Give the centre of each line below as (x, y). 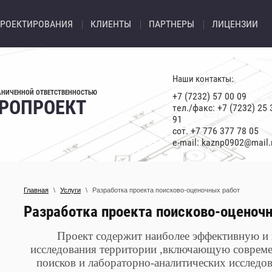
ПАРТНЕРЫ (172, 24)
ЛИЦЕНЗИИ (235, 24)
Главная (36, 190)
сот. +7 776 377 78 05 (216, 131)
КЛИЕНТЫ (111, 24)
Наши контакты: (203, 79)
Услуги (70, 190)
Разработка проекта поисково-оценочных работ (166, 190)
